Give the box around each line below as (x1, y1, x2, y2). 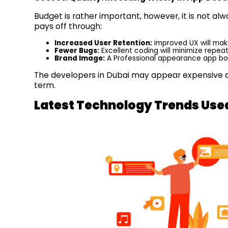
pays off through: (34, 20, 102, 32)
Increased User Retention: (54, 38, 153, 48)
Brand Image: (54, 53, 105, 64)
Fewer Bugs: (54, 46, 100, 56)
